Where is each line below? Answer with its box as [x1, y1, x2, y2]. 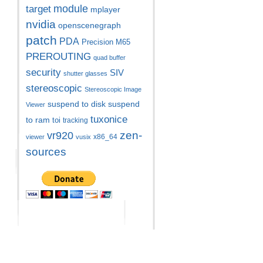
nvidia [25, 18, 56, 31]
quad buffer [93, 54, 126, 61]
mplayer [90, 5, 120, 14]
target [25, 4, 51, 15]
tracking [62, 116, 88, 124]
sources [25, 146, 66, 158]
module [53, 3, 88, 15]
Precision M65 [81, 38, 130, 46]
